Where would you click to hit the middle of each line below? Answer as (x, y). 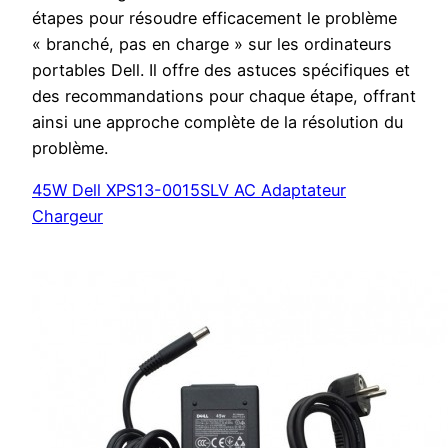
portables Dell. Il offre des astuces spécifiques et (221, 69)
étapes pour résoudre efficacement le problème (214, 17)
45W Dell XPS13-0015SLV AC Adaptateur (189, 189)
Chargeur (67, 215)
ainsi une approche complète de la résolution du (217, 121)
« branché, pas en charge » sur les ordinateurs (212, 43)
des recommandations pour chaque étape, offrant (224, 95)
